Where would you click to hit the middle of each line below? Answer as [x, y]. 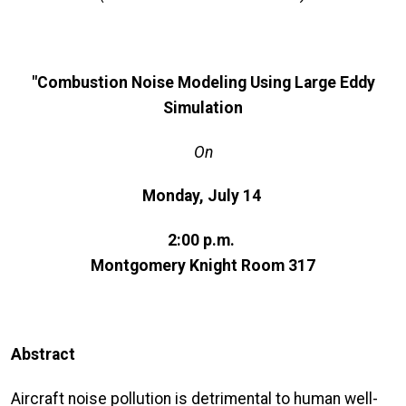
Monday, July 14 [203, 196]
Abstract [43, 354]
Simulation [203, 107]
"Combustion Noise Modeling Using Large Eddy [203, 82]
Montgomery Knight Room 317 [203, 266]
